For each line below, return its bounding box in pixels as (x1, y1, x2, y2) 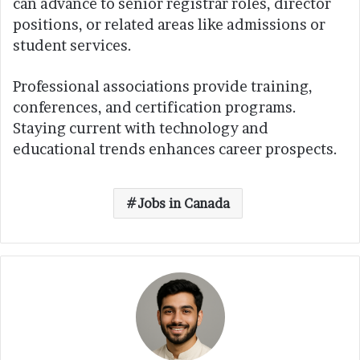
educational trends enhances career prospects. (13, 140, 337, 157)
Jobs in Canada (137, 194, 230, 211)
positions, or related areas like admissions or (13, 15, 325, 33)
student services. (13, 36, 132, 54)
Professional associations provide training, (13, 77, 313, 95)
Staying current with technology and (13, 119, 268, 137)
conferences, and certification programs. (13, 98, 297, 116)
